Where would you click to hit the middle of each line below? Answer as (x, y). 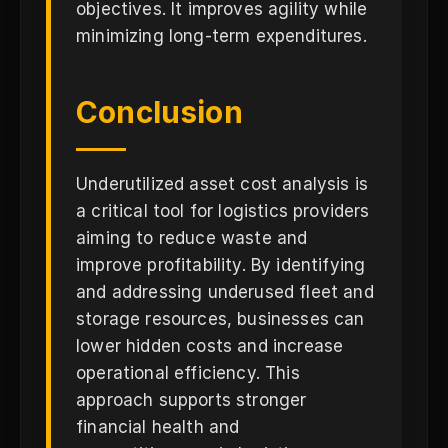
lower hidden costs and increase (210, 346)
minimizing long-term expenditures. (221, 36)
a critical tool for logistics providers (223, 211)
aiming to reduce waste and (192, 238)
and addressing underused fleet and (225, 292)
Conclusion (159, 112)
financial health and (158, 427)
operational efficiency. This (188, 373)
